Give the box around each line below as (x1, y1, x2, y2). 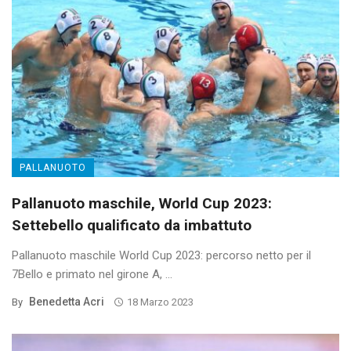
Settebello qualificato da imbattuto (12, 216, 251, 235)
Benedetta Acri (29, 295, 104, 309)
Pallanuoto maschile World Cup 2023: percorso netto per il (12, 248, 311, 263)
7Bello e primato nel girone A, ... (12, 267, 172, 282)
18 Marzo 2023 (126, 296, 194, 309)
